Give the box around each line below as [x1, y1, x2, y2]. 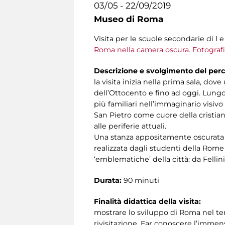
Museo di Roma [94, 14, 163, 24]
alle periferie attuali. [94, 122, 166, 131]
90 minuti [122, 176, 159, 185]
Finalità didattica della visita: [94, 197, 201, 206]
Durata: [94, 176, 122, 185]
